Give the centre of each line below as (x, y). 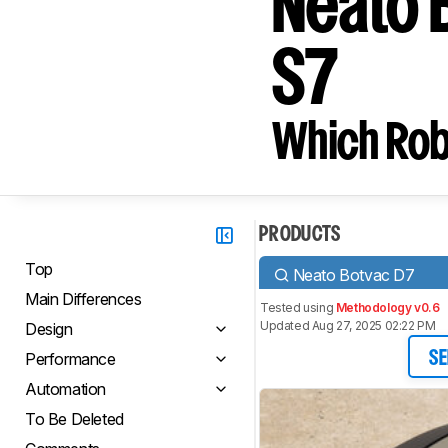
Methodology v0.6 (387, 307)
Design (49, 329)
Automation (65, 389)
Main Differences (83, 299)
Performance (70, 359)
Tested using (298, 307)
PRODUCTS (300, 235)
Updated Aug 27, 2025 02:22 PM (348, 325)
